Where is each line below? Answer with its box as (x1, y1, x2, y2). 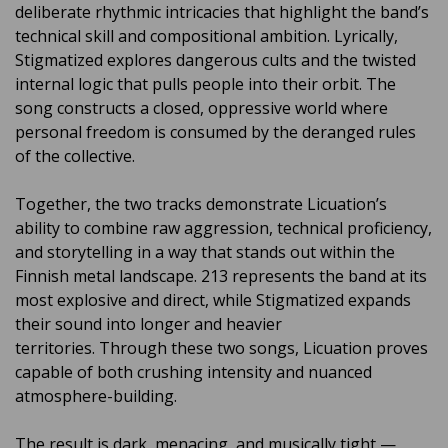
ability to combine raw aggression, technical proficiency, (15, 217, 432, 239)
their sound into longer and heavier (15, 313, 282, 335)
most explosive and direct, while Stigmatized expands (15, 289, 411, 311)
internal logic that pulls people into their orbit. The (15, 73, 396, 95)
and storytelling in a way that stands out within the (15, 241, 395, 263)
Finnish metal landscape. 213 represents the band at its (15, 265, 427, 287)
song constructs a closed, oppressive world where (15, 97, 388, 119)
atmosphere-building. (15, 385, 177, 407)
